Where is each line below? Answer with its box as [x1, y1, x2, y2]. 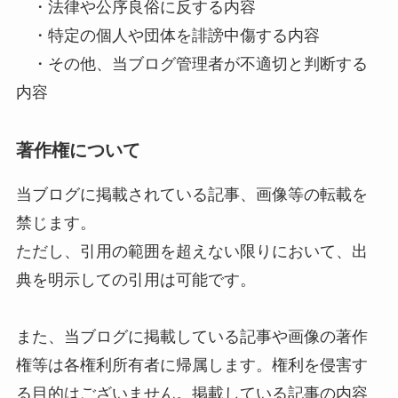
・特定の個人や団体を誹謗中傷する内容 [15, 26, 320, 44]
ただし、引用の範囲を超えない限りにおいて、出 [15, 242, 368, 260]
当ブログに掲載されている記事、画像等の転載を [15, 185, 368, 203]
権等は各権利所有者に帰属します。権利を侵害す [15, 355, 368, 374]
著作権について [15, 139, 140, 160]
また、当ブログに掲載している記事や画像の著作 [15, 327, 368, 346]
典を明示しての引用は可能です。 [15, 270, 256, 289]
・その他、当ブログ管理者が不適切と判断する [15, 54, 368, 73]
